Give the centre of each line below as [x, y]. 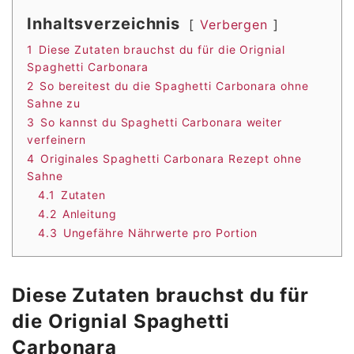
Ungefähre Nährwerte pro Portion [160, 233]
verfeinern [57, 140]
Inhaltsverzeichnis [104, 24]
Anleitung [89, 214]
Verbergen [234, 25]
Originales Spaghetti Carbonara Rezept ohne [171, 159]
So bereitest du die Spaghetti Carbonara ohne [174, 86]
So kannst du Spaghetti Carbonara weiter [161, 122]
